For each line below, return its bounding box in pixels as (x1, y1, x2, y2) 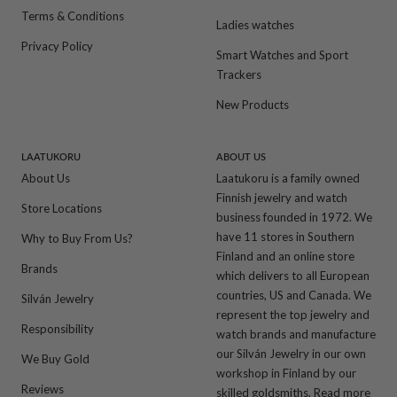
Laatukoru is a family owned (216, 170, 360, 185)
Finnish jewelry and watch (216, 190, 347, 205)
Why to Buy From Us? (21, 230, 133, 245)
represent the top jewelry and (216, 307, 370, 322)
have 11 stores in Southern (216, 229, 354, 244)
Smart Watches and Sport (216, 48, 348, 63)
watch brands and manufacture (216, 326, 376, 341)
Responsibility (21, 321, 94, 336)
